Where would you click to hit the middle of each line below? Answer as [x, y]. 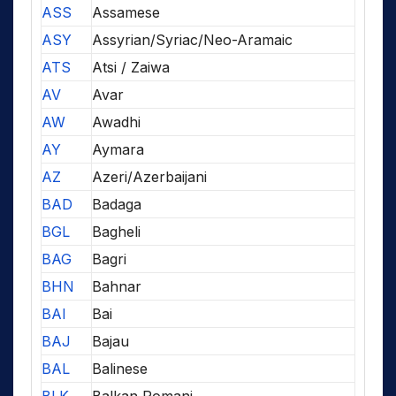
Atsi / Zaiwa [131, 67]
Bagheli [116, 231]
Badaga [117, 204]
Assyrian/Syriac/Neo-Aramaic [192, 39]
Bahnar [117, 286]
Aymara [118, 149]
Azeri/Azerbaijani [149, 176]
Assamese [126, 12]
